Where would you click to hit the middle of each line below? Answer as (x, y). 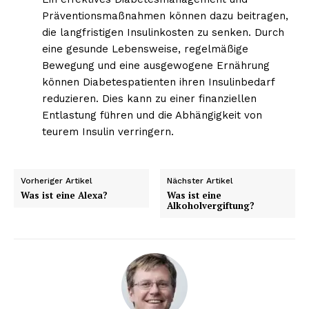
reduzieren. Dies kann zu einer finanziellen (149, 98)
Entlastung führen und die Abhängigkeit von (152, 115)
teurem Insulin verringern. (108, 131)
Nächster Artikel (200, 180)
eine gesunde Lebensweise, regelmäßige (145, 49)
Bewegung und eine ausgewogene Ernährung (156, 65)
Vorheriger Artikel (57, 180)
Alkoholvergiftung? (211, 205)
